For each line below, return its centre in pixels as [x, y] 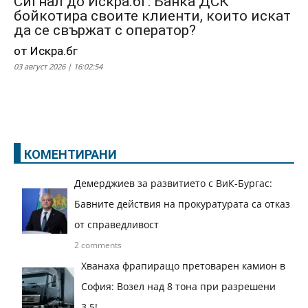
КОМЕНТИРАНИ [70, 155]
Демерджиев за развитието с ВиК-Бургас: [173, 184]
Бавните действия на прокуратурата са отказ [182, 204]
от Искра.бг [46, 51]
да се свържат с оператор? [105, 31]
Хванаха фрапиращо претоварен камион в [183, 266]
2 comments [98, 245]
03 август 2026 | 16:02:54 [58, 67]
